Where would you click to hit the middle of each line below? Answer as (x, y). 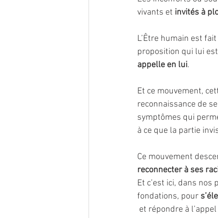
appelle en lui (162, 65)
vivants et (156, 12)
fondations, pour (169, 196)
